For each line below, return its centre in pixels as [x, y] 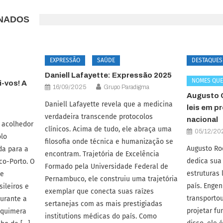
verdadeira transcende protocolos [99, 117]
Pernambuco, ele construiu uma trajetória [111, 179]
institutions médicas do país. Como [101, 216]
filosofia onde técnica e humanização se [109, 142]
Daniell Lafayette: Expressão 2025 [108, 75]
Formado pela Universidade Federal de [106, 167]
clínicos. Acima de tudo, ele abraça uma [108, 129]
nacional [203, 119]
